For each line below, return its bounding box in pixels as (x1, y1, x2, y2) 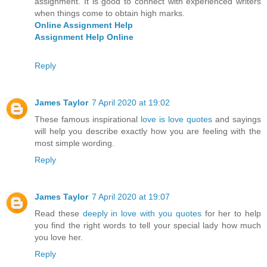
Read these (35, 208, 83, 218)
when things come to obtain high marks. (35, 8, 185, 18)
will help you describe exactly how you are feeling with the (35, 126, 261, 136)
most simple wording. (35, 138, 114, 148)
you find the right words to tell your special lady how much (35, 220, 261, 230)
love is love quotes (141, 114, 212, 124)
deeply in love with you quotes (82, 208, 201, 218)
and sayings (212, 114, 261, 124)
